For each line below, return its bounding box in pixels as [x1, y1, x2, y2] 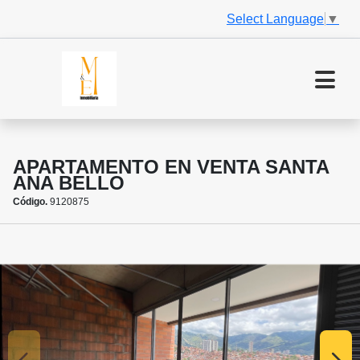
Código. [13, 196, 47, 208]
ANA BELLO [13, 172, 125, 194]
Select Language [227, 11, 324, 26]
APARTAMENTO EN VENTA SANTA [13, 156, 329, 178]
